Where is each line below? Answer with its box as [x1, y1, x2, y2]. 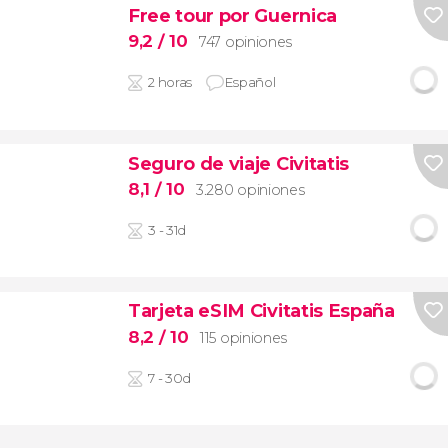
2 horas [148, 74, 192, 91]
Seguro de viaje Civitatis [127, 151, 349, 175]
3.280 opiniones [196, 181, 305, 200]
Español [225, 74, 276, 91]
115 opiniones [200, 328, 287, 347]
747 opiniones [199, 33, 292, 52]
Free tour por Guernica [127, 3, 337, 27]
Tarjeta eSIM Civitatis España [127, 299, 395, 323]
